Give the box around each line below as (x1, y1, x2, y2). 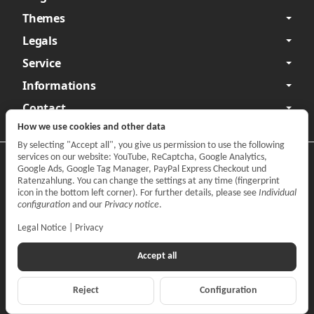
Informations (22, 77, 96, 93)
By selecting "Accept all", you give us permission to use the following (18, 141, 285, 151)
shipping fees (181, 291, 232, 301)
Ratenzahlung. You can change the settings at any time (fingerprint (18, 177, 280, 186)
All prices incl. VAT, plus (87, 291, 182, 301)
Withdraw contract (118, 183, 196, 193)
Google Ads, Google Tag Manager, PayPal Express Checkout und (18, 165, 266, 175)
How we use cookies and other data (18, 122, 165, 133)
